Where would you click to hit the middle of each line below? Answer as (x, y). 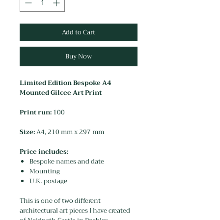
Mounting (45, 171)
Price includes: (44, 151)
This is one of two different (60, 201)
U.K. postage (48, 181)
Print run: (36, 112)
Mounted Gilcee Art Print (61, 93)
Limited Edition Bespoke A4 (65, 83)
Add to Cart (79, 32)
